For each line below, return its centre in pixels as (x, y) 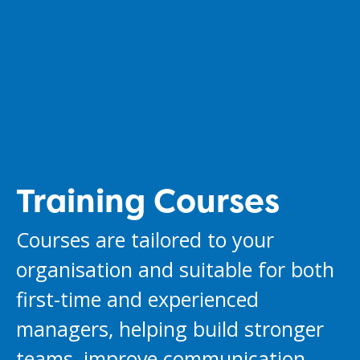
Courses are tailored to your (145, 240)
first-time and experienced (137, 299)
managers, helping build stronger (170, 329)
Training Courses (148, 201)
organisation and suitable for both (175, 270)
